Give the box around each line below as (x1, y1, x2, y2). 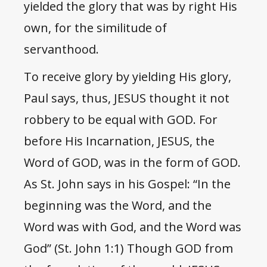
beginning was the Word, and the (24, 197, 212, 214)
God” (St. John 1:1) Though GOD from (24, 240, 233, 257)
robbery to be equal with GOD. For (24, 111, 218, 128)
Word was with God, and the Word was (24, 219, 241, 235)
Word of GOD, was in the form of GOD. (24, 154, 241, 171)
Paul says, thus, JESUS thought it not (24, 90, 229, 107)
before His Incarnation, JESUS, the (24, 133, 215, 150)
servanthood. (24, 41, 102, 58)
